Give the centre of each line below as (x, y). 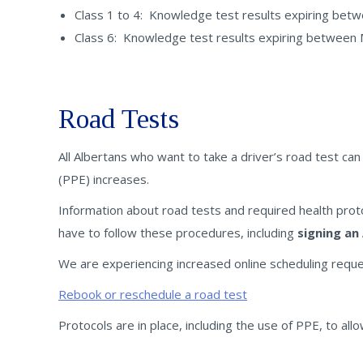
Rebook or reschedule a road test (153, 294)
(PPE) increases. (104, 179)
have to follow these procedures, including (178, 233)
